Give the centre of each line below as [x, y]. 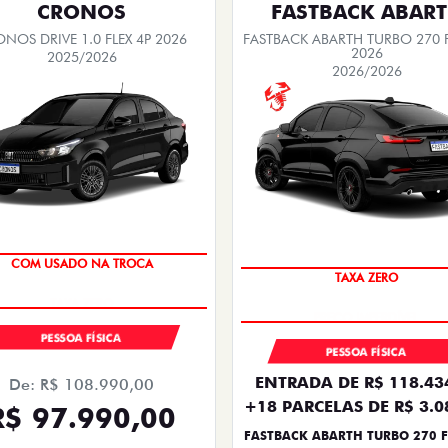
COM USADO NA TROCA [81, 263]
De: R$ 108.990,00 [81, 384]
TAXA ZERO [366, 277]
